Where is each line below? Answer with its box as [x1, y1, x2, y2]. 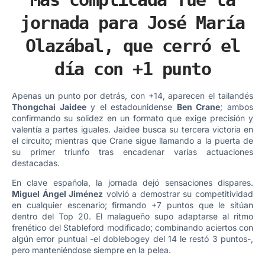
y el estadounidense [86, 101, 177, 112]
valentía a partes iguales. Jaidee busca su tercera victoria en [12, 124, 253, 134]
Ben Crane [176, 101, 221, 112]
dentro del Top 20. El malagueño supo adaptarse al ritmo [12, 211, 253, 222]
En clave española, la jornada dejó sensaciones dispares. [12, 177, 253, 188]
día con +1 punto [54, 58, 211, 79]
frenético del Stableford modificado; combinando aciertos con [12, 222, 253, 233]
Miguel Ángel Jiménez [12, 189, 104, 199]
